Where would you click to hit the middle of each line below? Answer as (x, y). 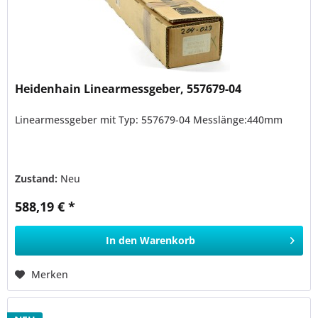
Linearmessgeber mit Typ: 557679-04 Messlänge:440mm (149, 119)
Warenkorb (168, 240)
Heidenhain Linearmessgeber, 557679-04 (128, 88)
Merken (50, 274)
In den (122, 240)
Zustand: (38, 178)
